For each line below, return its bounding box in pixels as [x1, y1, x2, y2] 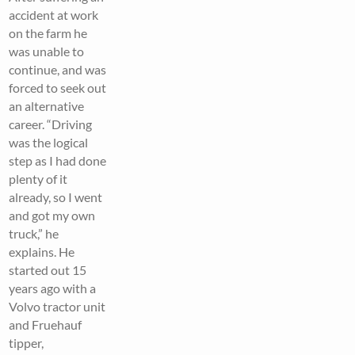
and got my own [9, 207, 96, 223]
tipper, [9, 334, 44, 350]
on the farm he [9, 25, 88, 40]
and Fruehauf [9, 316, 82, 332]
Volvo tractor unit [9, 298, 106, 314]
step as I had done [9, 152, 107, 168]
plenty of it [9, 170, 68, 186]
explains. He [9, 243, 75, 259]
